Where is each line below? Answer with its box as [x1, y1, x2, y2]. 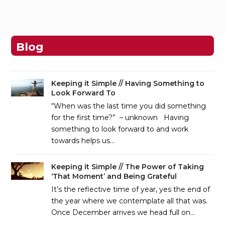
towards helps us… [51, 136, 115, 145]
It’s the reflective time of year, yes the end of [51, 184, 210, 194]
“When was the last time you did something [51, 101, 206, 110]
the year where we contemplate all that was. [51, 196, 208, 205]
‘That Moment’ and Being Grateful [51, 171, 177, 181]
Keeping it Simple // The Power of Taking [51, 162, 204, 171]
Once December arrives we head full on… [51, 207, 195, 217]
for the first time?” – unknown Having [51, 113, 189, 122]
